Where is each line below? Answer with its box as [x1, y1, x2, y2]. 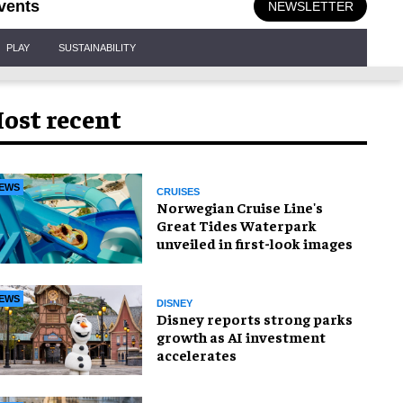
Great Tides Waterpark [157, 215, 317, 234]
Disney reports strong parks [157, 309, 353, 327]
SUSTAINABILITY [58, 41, 136, 53]
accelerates [157, 345, 237, 363]
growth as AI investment [157, 327, 326, 345]
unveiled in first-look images [157, 233, 353, 252]
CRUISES [157, 185, 200, 197]
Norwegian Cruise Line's [157, 197, 323, 216]
